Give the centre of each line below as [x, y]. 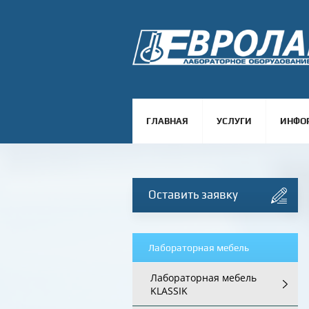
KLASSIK [169, 291]
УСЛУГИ [234, 121]
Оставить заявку [193, 195]
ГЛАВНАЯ [167, 121]
